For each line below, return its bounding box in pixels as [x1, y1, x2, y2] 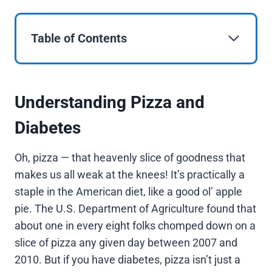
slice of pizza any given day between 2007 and [15, 236, 237, 249]
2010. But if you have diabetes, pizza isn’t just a [15, 253, 240, 266]
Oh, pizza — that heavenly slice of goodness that [15, 151, 245, 164]
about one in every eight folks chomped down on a [15, 219, 256, 232]
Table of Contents [31, 31, 127, 46]
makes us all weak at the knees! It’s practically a [15, 168, 245, 181]
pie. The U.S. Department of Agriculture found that [15, 202, 256, 215]
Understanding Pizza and [15, 92, 205, 112]
